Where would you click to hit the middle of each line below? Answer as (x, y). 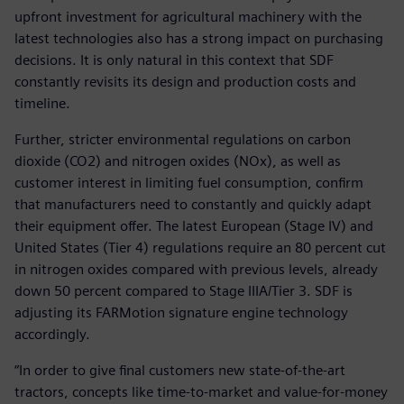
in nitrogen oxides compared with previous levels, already (196, 269)
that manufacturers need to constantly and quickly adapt (193, 204)
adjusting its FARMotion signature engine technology (181, 312)
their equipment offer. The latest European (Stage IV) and (194, 225)
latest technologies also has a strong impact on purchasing (199, 38)
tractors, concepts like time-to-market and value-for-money (201, 391)
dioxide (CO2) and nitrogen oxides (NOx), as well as (178, 161)
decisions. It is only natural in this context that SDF (174, 60)
